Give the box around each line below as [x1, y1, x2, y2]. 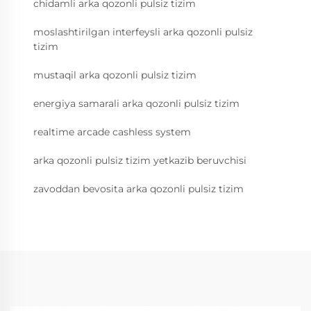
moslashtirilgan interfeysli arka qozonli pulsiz [33, 25, 253, 38]
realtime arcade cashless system [33, 125, 191, 138]
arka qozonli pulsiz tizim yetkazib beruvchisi [33, 153, 246, 167]
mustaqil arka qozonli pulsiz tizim [33, 68, 196, 81]
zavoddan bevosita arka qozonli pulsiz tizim [33, 182, 244, 195]
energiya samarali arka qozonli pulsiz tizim [33, 96, 239, 110]
